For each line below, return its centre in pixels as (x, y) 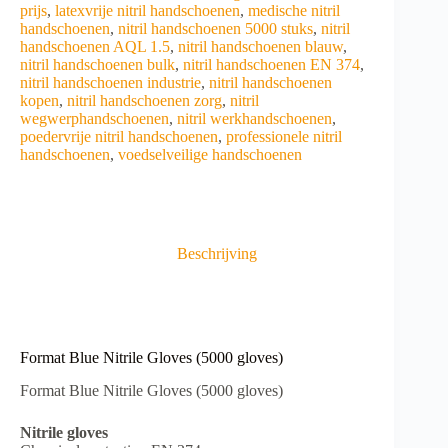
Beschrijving (217, 254)
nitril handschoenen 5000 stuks (215, 28)
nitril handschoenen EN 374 (271, 64)
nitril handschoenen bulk (97, 64)
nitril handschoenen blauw (260, 46)
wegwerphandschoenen (94, 118)
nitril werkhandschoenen (254, 118)
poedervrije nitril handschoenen (119, 136)
